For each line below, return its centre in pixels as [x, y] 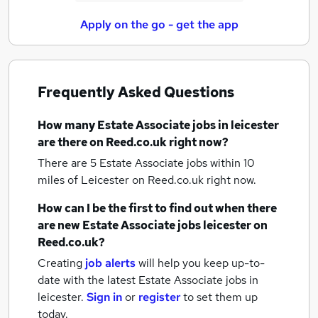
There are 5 [68, 163]
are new [60, 225]
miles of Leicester [85, 180]
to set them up [220, 297]
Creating [60, 263]
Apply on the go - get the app [159, 24]
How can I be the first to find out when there [157, 208]
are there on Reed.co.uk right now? [133, 142]
